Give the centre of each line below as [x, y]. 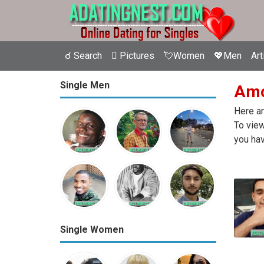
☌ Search [83, 56]
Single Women [92, 230]
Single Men [85, 85]
